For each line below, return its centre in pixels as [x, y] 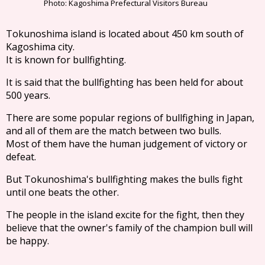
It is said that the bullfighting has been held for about [125, 82]
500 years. [28, 95]
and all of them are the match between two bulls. [114, 131]
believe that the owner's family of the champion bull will [129, 228]
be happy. [27, 240]
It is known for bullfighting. [66, 59]
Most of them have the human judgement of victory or [127, 144]
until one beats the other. [62, 192]
